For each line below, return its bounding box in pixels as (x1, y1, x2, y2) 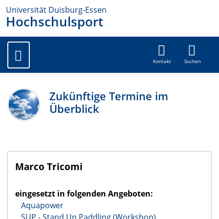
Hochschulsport (6, 13, 103, 30)
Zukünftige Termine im (49, 88, 169, 104)
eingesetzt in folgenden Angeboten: (15, 188, 153, 199)
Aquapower (21, 200, 64, 211)
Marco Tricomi (15, 160, 83, 173)
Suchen (184, 58, 201, 65)
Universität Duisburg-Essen (6, 4, 107, 15)
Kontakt (153, 58, 172, 65)
